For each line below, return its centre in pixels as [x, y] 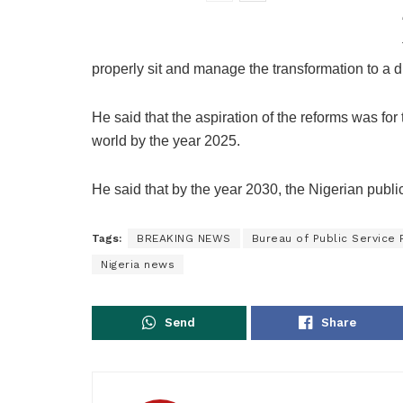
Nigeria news [138, 264]
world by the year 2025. [166, 140]
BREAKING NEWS [184, 238]
